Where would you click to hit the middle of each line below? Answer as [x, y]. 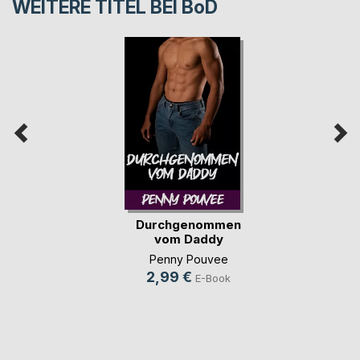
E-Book [213, 278]
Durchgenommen [188, 225]
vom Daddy [188, 239]
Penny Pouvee [188, 259]
